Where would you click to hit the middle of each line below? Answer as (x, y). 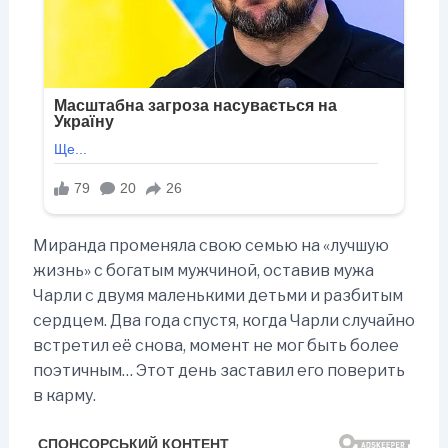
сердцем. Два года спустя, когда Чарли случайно (223, 321)
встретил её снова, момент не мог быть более (215, 346)
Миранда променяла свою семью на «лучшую (210, 246)
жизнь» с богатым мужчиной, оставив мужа (203, 271)
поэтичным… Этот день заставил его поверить (218, 371)
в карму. (64, 396)
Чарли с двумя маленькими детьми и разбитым (217, 296)
